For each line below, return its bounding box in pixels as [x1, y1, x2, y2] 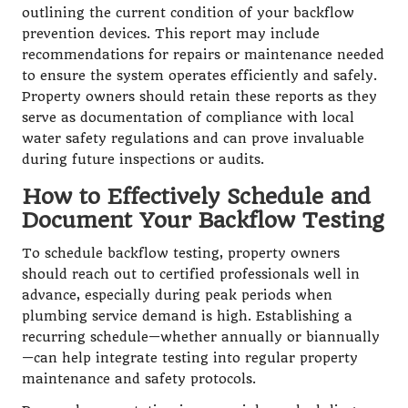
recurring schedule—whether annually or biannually [22, 329, 380, 345]
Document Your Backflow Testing [22, 207, 384, 233]
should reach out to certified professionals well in [22, 266, 360, 282]
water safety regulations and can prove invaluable [22, 130, 364, 147]
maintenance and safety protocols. [22, 371, 256, 387]
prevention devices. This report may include [22, 25, 320, 42]
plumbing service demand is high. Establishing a [22, 308, 352, 324]
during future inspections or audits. [22, 151, 264, 168]
